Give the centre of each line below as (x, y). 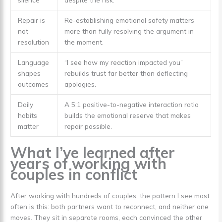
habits (27, 115)
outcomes (33, 84)
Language (33, 62)
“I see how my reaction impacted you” (123, 62)
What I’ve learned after (93, 152)
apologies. (80, 84)
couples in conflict (74, 174)
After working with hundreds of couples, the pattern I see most (110, 195)
